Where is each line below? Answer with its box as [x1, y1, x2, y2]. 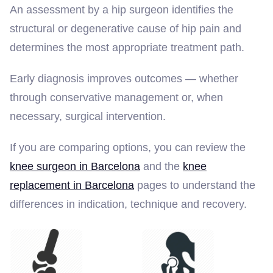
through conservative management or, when [10, 91, 223, 104]
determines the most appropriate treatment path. [10, 41, 244, 54]
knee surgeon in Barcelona [10, 160, 140, 172]
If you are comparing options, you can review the [10, 141, 246, 154]
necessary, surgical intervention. [10, 110, 166, 122]
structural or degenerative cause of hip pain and [10, 22, 241, 35]
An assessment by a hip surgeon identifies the [10, 3, 233, 16]
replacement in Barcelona [10, 179, 134, 191]
